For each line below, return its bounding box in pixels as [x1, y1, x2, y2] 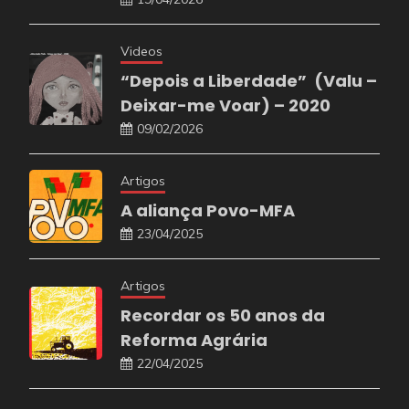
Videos [121, 42, 163, 59]
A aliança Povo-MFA [121, 198, 295, 222]
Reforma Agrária [121, 328, 267, 351]
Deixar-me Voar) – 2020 [121, 93, 330, 117]
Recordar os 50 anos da [121, 303, 325, 327]
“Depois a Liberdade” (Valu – [121, 68, 377, 92]
